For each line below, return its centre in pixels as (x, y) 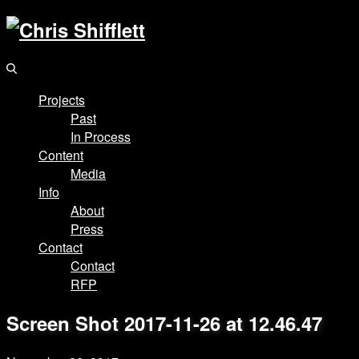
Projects (62, 99)
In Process (101, 136)
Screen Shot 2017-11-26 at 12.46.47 (164, 323)
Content (61, 155)
